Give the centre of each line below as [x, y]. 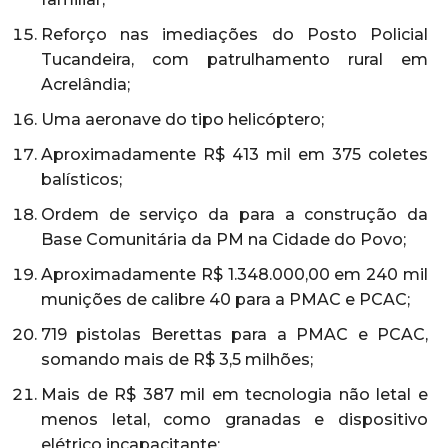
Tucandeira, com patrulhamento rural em [234, 59]
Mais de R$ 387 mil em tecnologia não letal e [234, 394]
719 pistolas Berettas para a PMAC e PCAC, [234, 334]
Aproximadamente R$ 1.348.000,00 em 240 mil [234, 274]
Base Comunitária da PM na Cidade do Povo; [223, 239]
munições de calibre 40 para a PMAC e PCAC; [225, 299]
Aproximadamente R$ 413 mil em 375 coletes [234, 154]
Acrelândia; [85, 84]
